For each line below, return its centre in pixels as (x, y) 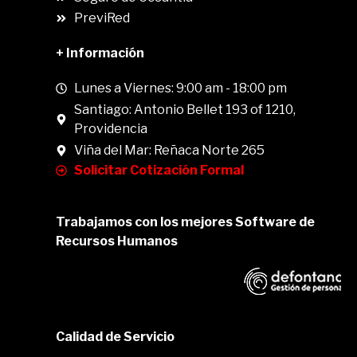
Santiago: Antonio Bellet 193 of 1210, (184, 110)
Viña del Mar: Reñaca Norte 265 (169, 150)
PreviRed (102, 18)
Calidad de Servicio (115, 337)
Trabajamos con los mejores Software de (185, 222)
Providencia (110, 129)
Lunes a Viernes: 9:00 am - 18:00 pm (180, 88)
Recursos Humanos (117, 241)
